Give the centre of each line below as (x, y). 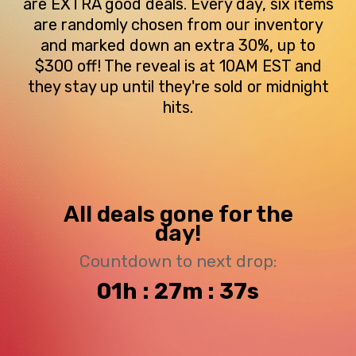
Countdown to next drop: (178, 261)
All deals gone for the (178, 215)
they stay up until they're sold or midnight (178, 87)
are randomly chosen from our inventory (178, 25)
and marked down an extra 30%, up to (178, 46)
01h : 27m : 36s (178, 292)
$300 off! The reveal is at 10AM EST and (178, 66)
